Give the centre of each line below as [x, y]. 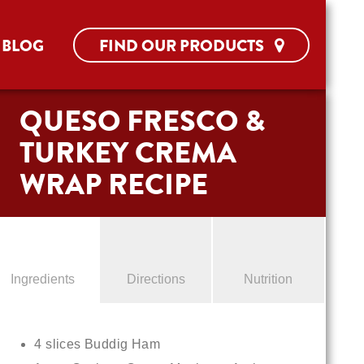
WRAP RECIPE [114, 184]
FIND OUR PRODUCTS [183, 45]
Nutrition [269, 279]
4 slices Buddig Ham [97, 344]
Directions [156, 279]
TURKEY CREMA [128, 153]
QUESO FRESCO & [143, 121]
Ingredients [43, 279]
